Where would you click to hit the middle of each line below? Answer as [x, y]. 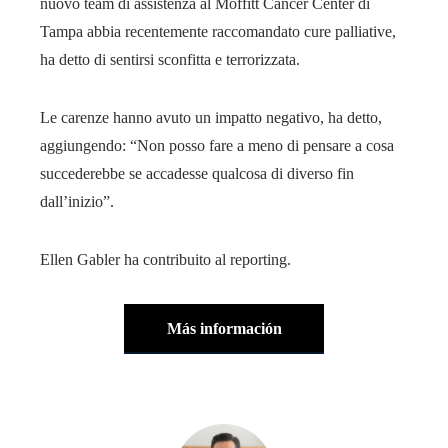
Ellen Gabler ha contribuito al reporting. [165, 259]
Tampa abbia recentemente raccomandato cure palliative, [218, 31]
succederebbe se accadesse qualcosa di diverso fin [197, 173]
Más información [224, 328]
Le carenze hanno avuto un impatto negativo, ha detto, [211, 117]
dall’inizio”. [77, 201]
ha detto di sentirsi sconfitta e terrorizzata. [170, 59]
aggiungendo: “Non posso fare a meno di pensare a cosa [217, 145]
